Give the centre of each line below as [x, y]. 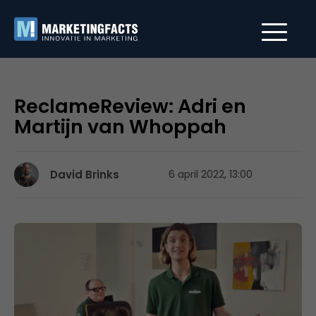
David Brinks [85, 175]
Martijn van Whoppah [120, 127]
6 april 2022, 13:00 [211, 174]
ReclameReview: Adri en [130, 106]
